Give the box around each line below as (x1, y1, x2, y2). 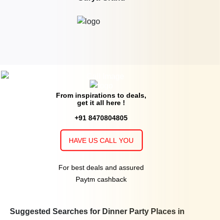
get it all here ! (77, 98, 126, 107)
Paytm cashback (76, 175, 127, 183)
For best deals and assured (58, 163, 144, 171)
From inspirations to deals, (56, 91, 147, 99)
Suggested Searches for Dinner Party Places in (10, 207, 185, 216)
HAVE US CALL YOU (69, 136, 134, 144)
